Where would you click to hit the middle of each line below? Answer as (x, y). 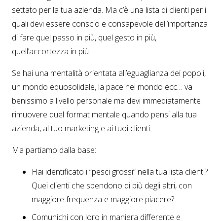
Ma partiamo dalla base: (54, 150)
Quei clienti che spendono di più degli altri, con (112, 185)
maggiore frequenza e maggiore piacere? (103, 199)
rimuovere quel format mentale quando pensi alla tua (104, 114)
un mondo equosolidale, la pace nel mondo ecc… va (102, 87)
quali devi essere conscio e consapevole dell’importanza (110, 23)
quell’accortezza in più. (51, 51)
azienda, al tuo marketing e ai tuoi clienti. (82, 128)
